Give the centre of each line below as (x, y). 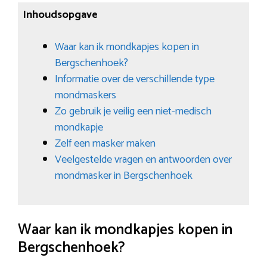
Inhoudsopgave (60, 15)
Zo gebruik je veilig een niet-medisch (133, 111)
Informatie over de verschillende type (134, 79)
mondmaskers (85, 95)
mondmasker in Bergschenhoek (123, 176)
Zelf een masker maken (105, 143)
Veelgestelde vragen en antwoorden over (143, 159)
